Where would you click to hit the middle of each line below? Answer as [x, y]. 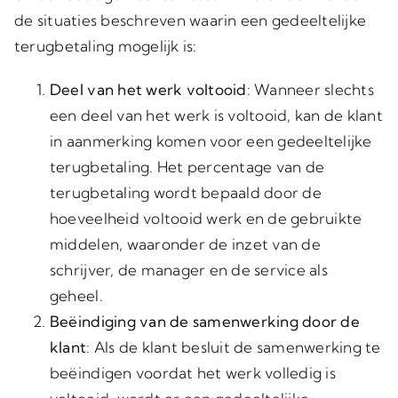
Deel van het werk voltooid [148, 89]
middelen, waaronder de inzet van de [185, 244]
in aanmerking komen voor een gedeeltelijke [211, 141]
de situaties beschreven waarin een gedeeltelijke [190, 20]
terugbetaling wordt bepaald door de [185, 192]
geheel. [76, 295]
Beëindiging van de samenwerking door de [204, 321]
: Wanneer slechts [310, 89]
